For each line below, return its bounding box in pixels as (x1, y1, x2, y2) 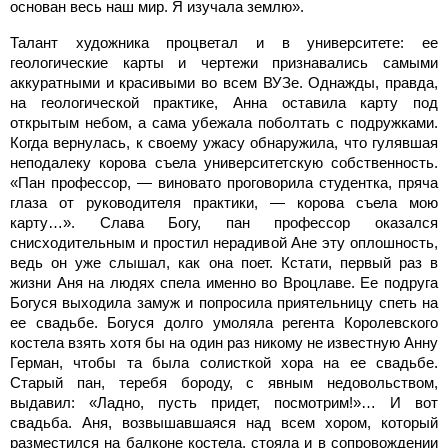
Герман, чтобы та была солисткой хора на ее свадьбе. (10, 353, 438, 371)
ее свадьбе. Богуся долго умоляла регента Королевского (10, 313, 438, 331)
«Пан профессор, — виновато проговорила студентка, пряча (10, 173, 438, 191)
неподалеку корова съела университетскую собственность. (10, 153, 438, 171)
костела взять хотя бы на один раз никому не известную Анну (10, 333, 438, 351)
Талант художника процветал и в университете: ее (10, 33, 438, 51)
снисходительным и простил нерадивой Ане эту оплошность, (10, 233, 438, 251)
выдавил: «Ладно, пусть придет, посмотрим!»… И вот (10, 393, 438, 411)
